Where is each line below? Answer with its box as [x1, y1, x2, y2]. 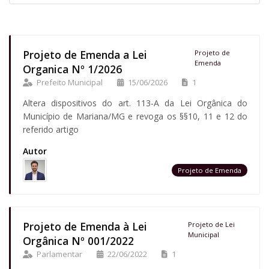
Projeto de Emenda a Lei [22, 47, 147, 62]
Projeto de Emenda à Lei [22, 219, 147, 234]
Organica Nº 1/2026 [22, 62, 122, 77]
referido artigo [22, 124, 79, 136]
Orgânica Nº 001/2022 [22, 234, 134, 249]
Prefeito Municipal [36, 77, 103, 88]
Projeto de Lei [188, 220, 235, 229]
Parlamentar [36, 249, 82, 260]
